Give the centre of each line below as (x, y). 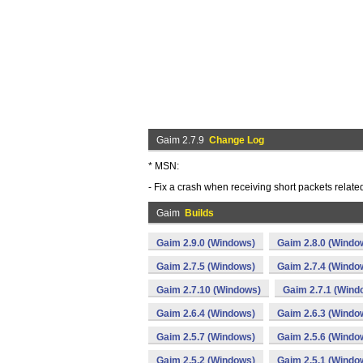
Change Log (237, 140)
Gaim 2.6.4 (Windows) (206, 314)
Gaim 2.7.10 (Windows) (209, 290)
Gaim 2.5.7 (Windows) (206, 337)
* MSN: (164, 166)
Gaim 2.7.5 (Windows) (206, 267)
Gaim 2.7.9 (183, 140)
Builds (199, 213)
